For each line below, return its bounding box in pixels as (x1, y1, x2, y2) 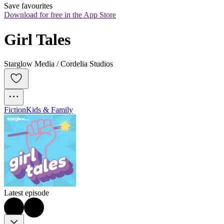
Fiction (4, 105, 26, 114)
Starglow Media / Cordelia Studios (4, 59, 113, 68)
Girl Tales (4, 30, 70, 48)
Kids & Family (26, 105, 73, 114)
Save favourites (4, 1, 52, 10)
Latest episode (4, 188, 49, 197)
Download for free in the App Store (4, 10, 116, 19)
